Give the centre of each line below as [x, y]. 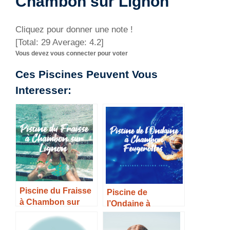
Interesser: [43, 91]
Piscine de [127, 192]
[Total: [28, 43]
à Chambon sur [50, 202]
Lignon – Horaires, [55, 213]
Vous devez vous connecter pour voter [72, 54]
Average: [70, 43]
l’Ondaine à [129, 204]
